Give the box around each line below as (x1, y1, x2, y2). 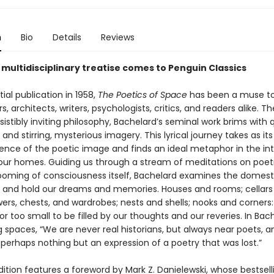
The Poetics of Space (97, 89, 187, 101)
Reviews (100, 31, 135, 43)
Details (52, 31, 81, 43)
